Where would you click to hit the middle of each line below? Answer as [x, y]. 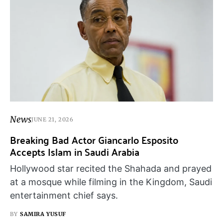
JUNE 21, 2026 [53, 120]
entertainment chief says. [64, 195]
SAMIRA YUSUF [43, 214]
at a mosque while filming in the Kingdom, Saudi [111, 182]
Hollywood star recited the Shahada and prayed [111, 168]
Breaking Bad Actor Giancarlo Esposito [94, 139]
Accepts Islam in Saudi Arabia [75, 151]
